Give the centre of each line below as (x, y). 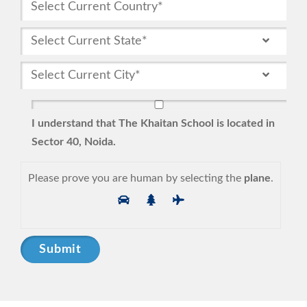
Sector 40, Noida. (74, 142)
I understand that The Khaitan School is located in (153, 123)
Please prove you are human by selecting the (135, 178)
